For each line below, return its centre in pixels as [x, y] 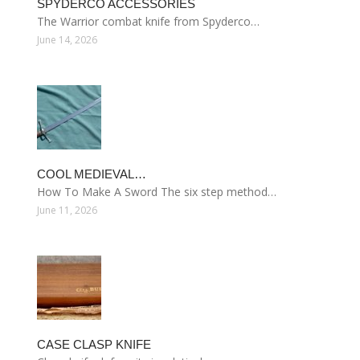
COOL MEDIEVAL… [92, 174]
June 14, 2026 [67, 40]
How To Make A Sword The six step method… [157, 192]
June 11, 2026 [67, 210]
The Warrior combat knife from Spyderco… [148, 21]
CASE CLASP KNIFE [94, 344]
